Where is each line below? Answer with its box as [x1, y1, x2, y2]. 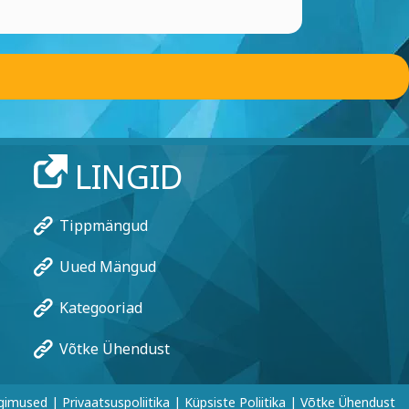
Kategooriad [59, 298, 143, 318]
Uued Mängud [59, 257, 157, 277]
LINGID [75, 154, 184, 199]
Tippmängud [59, 215, 149, 236]
